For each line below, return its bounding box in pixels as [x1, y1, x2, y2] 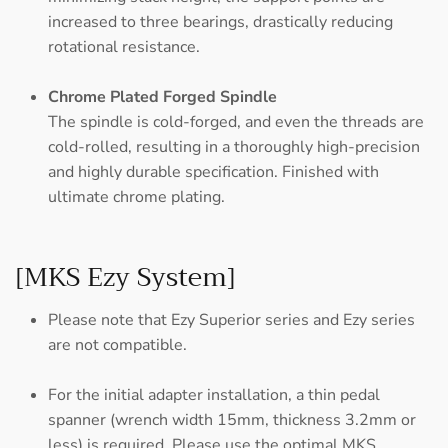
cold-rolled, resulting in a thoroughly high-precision [48, 136, 420, 159]
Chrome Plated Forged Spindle [48, 86, 277, 109]
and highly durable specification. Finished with [48, 161, 379, 184]
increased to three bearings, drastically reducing [48, 11, 393, 34]
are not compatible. [48, 333, 187, 356]
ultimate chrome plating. [48, 186, 225, 209]
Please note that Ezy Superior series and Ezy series [48, 308, 415, 331]
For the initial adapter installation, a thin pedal [48, 383, 380, 406]
